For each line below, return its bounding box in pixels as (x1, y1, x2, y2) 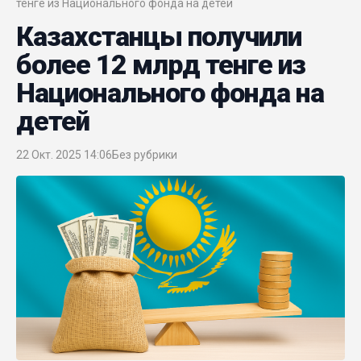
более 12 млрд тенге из (16, 48, 305, 81)
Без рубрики (112, 147, 177, 161)
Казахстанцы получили (16, 19, 301, 52)
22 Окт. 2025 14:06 (16, 147, 112, 161)
